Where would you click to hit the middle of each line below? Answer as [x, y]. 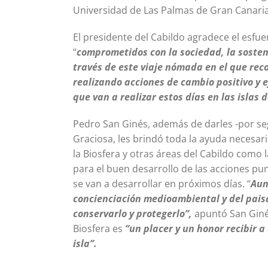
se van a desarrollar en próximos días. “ [162, 183]
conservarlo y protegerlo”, [134, 213]
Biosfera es [98, 228]
